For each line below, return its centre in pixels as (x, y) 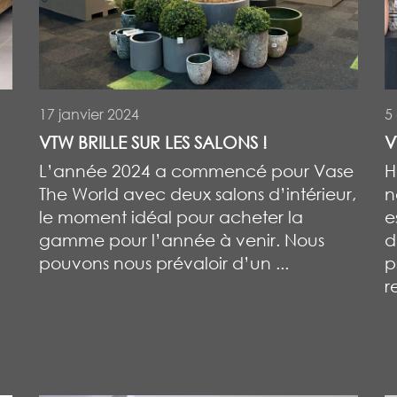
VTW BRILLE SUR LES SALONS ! (153, 142)
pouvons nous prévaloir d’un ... (164, 262)
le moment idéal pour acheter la (171, 216)
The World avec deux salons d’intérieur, (198, 193)
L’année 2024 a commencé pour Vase (196, 170)
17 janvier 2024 (89, 114)
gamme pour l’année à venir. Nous (182, 239)
